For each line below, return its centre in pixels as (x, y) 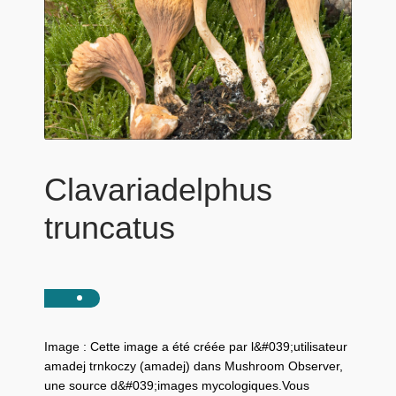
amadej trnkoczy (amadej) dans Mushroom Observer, (193, 367)
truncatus (109, 228)
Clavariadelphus (158, 190)
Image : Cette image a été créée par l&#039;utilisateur (195, 347)
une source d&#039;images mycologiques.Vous (176, 386)
